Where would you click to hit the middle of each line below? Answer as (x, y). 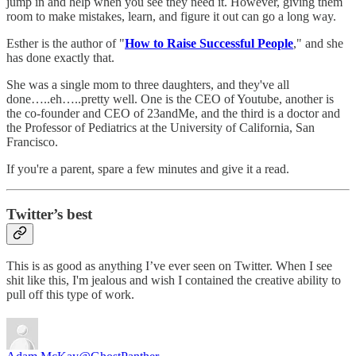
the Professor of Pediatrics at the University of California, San (161, 127)
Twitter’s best (49, 214)
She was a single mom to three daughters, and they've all (148, 84)
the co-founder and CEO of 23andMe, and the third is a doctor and (173, 113)
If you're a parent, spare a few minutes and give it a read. (148, 168)
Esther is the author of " (66, 43)
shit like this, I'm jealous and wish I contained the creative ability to (174, 281)
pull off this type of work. (70, 295)
